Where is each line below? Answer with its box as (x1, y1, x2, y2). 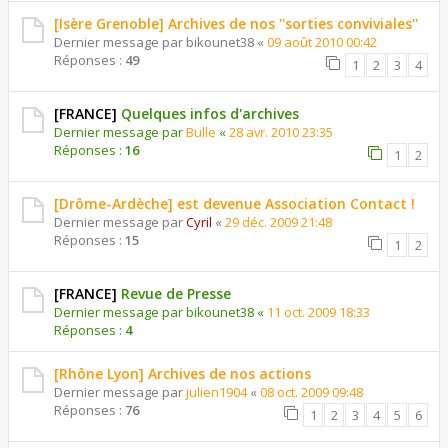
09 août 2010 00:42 (267, 33, 377, 51)
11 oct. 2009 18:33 (267, 303, 370, 321)
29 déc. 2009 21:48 (225, 213, 332, 231)
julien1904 (186, 383, 247, 401)
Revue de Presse (121, 284, 231, 303)
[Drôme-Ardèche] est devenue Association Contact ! (54, 194, 415, 213)
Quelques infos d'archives (121, 104, 299, 123)
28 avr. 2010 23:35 (229, 123, 333, 141)
